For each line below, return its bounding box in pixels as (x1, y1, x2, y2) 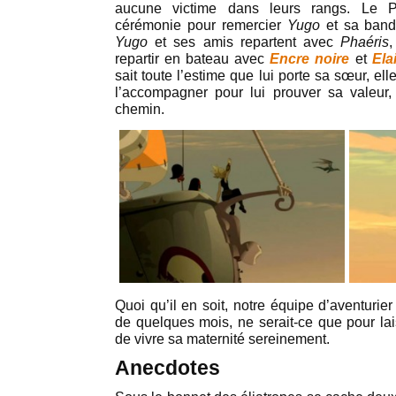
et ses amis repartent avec (148, 34, 341, 49)
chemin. (115, 102, 164, 117)
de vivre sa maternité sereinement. (115, 331, 330, 346)
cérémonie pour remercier (115, 18, 287, 33)
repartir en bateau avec (115, 51, 270, 66)
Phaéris (340, 34, 390, 49)
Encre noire (270, 51, 350, 66)
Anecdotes (115, 356, 220, 379)
